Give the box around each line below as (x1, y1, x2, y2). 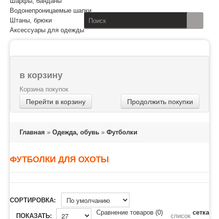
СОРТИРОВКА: (10, 197, 56, 204)
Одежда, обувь (52, 129, 99, 136)
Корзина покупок (20, 86, 68, 93)
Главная (20, 129, 45, 136)
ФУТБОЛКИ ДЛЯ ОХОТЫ (10, 155, 109, 164)
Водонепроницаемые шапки (10, 7, 91, 14)
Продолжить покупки (127, 96, 193, 106)
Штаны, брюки (10, 17, 52, 24)
